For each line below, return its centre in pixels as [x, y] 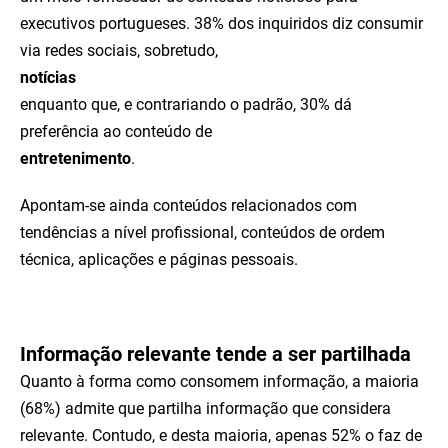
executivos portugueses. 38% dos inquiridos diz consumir [221, 23]
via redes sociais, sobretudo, [119, 50]
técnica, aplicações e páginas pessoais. [159, 259]
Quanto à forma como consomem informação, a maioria [219, 381]
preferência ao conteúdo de [116, 131]
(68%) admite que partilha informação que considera [205, 408]
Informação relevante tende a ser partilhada [215, 354]
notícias [48, 77]
